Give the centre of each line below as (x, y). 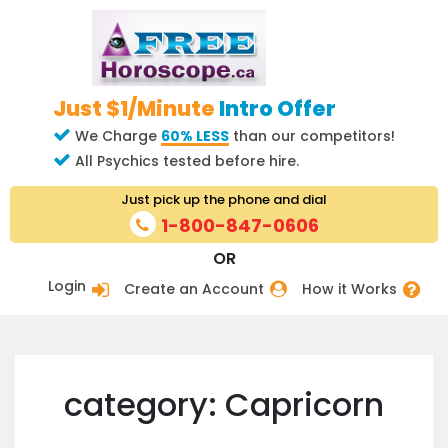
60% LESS (195, 135)
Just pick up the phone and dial (224, 199)
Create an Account (194, 289)
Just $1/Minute (136, 108)
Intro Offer (277, 108)
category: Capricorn (224, 405)
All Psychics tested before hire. (185, 160)
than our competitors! (312, 135)
